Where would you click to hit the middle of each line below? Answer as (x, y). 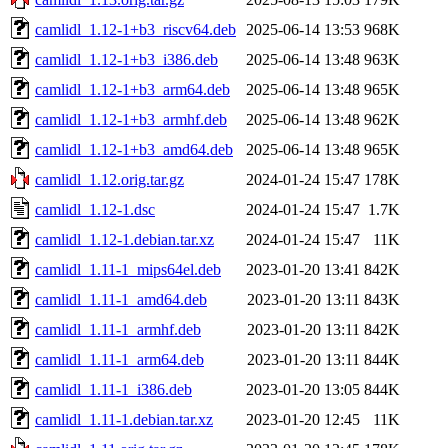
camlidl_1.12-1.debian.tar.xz (124, 239)
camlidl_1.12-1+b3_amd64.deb (134, 149)
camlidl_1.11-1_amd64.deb (121, 299)
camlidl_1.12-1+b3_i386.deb (126, 59)
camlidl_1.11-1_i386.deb (113, 389)
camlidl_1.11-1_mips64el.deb (128, 269)
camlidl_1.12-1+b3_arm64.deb (132, 89)
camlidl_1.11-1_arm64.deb (119, 359)
